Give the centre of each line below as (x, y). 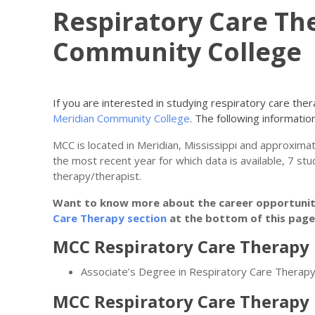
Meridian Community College (121, 118)
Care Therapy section (110, 218)
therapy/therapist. (97, 176)
